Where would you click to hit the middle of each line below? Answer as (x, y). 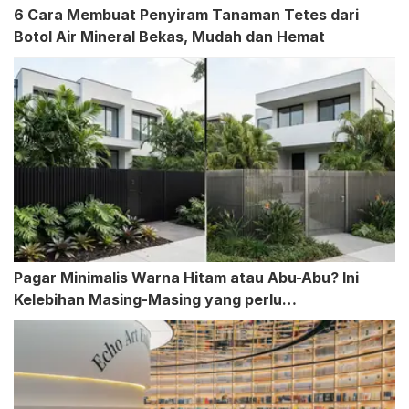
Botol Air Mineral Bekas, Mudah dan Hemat (169, 37)
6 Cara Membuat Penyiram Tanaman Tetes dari (186, 15)
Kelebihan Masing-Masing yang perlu (148, 300)
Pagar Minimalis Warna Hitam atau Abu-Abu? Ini (187, 278)
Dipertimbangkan (76, 322)
